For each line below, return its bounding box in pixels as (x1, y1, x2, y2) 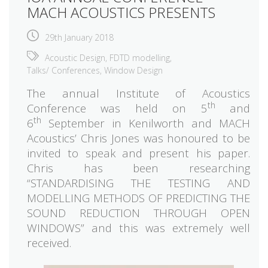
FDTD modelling (109, 51, 170, 63)
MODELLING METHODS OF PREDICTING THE (27, 190, 250, 205)
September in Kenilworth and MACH (41, 115, 250, 130)
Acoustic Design (45, 51, 105, 63)
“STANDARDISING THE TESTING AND (27, 175, 250, 190)
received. (27, 234, 71, 250)
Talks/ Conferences (27, 64, 100, 76)
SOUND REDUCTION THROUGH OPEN (27, 205, 250, 220)
